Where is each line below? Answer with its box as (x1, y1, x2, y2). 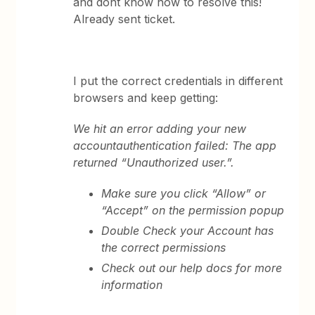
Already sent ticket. (73, 12, 176, 26)
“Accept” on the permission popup (101, 203, 285, 217)
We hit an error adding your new (73, 122, 247, 136)
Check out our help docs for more (101, 261, 283, 275)
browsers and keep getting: (73, 91, 219, 105)
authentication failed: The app (116, 139, 277, 153)
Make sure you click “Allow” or (101, 186, 266, 200)
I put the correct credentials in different (73, 74, 283, 88)
